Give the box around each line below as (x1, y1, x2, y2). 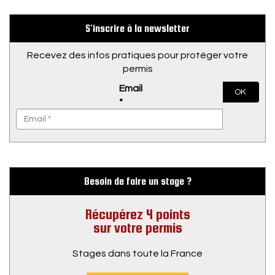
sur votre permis (93, 220, 182, 236)
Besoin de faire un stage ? (83, 176, 192, 187)
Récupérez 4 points (85, 206, 190, 222)
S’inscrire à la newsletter (85, 23, 190, 34)
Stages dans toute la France (72, 249, 203, 258)
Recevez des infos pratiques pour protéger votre (27, 50, 248, 60)
